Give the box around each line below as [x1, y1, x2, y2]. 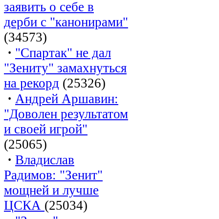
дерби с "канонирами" [4, 14, 128, 29]
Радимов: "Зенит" [4, 167, 103, 182]
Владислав [15, 152, 74, 167]
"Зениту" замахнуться [4, 60, 127, 75]
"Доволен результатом [4, 106, 128, 121]
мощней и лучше [4, 182, 99, 197]
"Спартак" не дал [15, 45, 111, 60]
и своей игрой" [4, 121, 88, 136]
